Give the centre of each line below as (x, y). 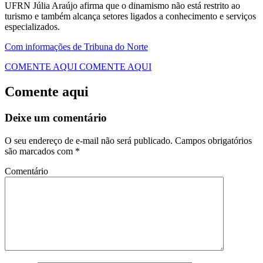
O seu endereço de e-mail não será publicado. (89, 140)
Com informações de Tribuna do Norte (76, 46)
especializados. (32, 26)
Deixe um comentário (56, 117)
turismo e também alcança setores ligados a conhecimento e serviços (130, 16)
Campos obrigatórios (212, 140)
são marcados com (40, 151)
